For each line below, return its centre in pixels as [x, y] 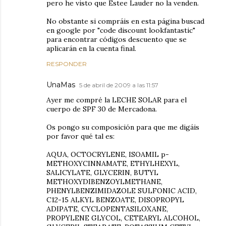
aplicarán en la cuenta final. [91, 48]
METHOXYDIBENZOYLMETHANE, [104, 182]
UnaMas [61, 85]
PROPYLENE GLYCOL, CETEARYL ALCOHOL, [123, 218]
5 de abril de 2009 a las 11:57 [119, 85]
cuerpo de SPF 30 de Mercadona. [102, 109]
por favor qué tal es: [80, 136]
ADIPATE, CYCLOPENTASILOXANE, [107, 209]
